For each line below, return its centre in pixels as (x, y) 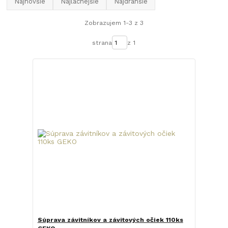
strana (102, 42)
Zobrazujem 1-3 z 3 (114, 23)
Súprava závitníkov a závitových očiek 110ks (110, 220)
